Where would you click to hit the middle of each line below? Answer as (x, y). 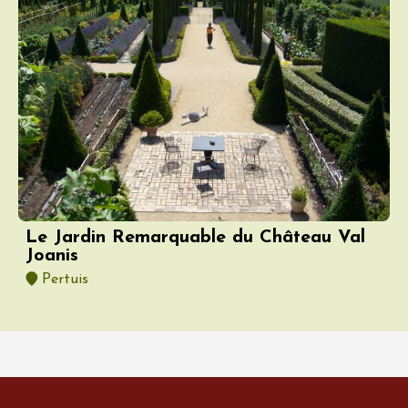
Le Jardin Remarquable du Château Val (195, 237)
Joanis (52, 255)
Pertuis (63, 279)
